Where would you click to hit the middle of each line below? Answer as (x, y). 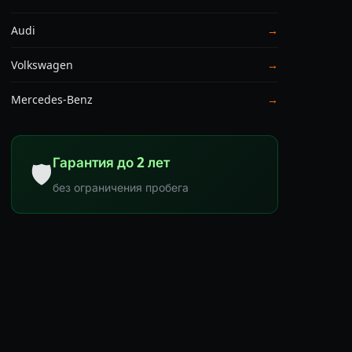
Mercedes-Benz (52, 99)
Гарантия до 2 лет (111, 162)
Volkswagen (42, 64)
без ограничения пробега (121, 187)
